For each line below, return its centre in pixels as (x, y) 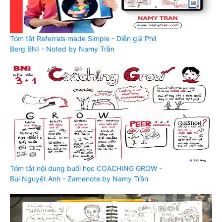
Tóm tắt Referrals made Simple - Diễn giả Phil (83, 38)
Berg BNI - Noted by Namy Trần (62, 49)
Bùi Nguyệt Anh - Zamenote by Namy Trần (79, 178)
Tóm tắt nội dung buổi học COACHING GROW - (86, 168)
